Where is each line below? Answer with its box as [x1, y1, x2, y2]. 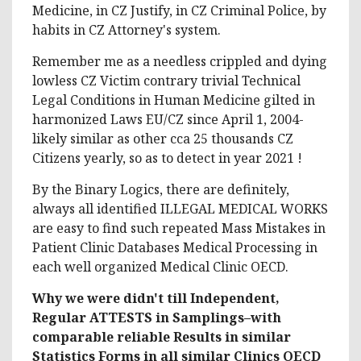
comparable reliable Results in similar [32, 327, 291, 346]
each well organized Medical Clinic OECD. [32, 257, 288, 276]
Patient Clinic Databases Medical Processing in [32, 238, 317, 256]
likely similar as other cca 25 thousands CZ [32, 129, 293, 147]
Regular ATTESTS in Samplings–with [32, 308, 281, 326]
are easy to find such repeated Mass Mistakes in [32, 218, 326, 237]
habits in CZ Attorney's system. [32, 20, 221, 39]
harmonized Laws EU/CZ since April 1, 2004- [32, 110, 304, 128]
